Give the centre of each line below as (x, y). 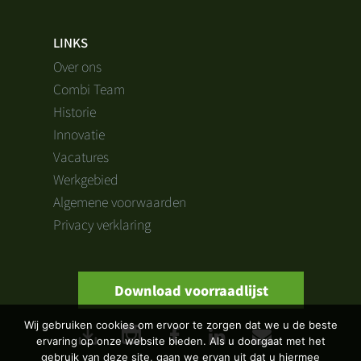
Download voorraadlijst (191, 290)
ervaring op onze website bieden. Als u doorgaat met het (180, 341)
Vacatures (81, 156)
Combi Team (89, 89)
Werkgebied (86, 179)
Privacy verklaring (102, 224)
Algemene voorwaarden (120, 201)
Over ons (77, 66)
